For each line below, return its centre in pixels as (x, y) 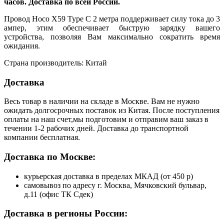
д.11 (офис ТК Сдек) (58, 194)
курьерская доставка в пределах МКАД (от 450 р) (108, 176)
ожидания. (22, 45)
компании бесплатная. (42, 137)
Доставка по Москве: (50, 157)
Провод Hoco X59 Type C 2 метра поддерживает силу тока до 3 (112, 18)
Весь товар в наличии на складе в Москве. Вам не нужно (102, 101)
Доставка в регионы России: (66, 213)
